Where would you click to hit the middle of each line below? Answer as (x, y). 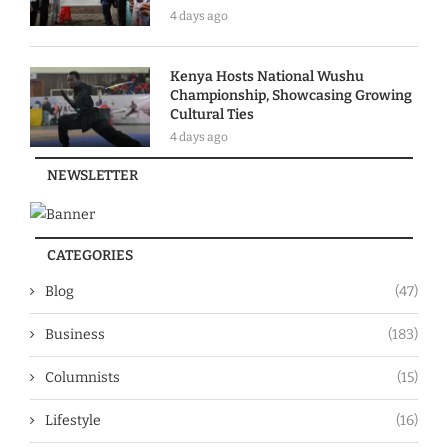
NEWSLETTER (92, 175)
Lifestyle (73, 420)
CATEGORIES (90, 255)
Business (75, 334)
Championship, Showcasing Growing (291, 95)
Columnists (82, 377)
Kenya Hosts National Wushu (267, 76)
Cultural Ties (212, 114)
